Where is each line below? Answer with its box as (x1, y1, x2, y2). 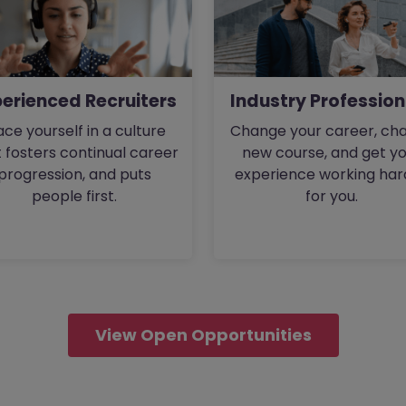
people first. (32, 185, 118, 207)
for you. (304, 185, 358, 207)
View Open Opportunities (94, 324, 312, 346)
